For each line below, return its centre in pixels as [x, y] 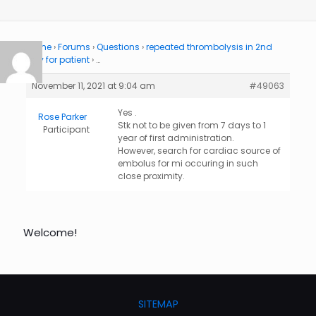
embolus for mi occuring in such [188, 164]
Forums [74, 47]
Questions [118, 47]
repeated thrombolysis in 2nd [209, 47]
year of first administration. [176, 138]
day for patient [57, 60]
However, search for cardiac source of [199, 151]
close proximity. [151, 176]
